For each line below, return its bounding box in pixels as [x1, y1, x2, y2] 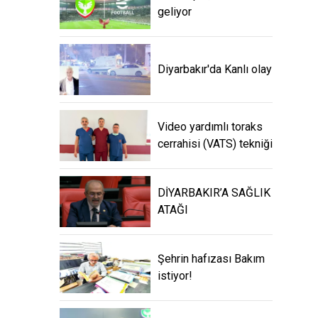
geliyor [158, 5, 192, 19]
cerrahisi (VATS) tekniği [158, 137, 273, 151]
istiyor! [158, 269, 192, 283]
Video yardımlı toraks [158, 120, 263, 134]
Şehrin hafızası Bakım [158, 252, 265, 266]
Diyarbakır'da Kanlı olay [158, 62, 272, 77]
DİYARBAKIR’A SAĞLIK [158, 186, 270, 200]
